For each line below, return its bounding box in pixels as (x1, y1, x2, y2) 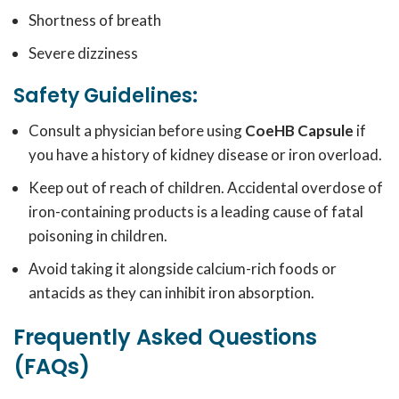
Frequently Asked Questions (13, 322, 317, 352)
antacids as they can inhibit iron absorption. (28, 283, 314, 302)
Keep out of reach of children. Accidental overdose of (28, 178, 383, 197)
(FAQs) (13, 352, 90, 381)
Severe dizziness (28, 44, 138, 62)
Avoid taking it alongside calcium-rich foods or (28, 259, 337, 278)
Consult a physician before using (28, 121, 245, 140)
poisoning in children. (28, 226, 167, 245)
